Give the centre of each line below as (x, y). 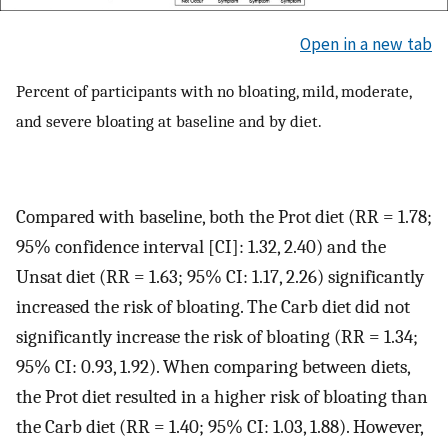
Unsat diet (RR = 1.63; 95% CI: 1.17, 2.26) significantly (220, 277)
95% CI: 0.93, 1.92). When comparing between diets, (213, 367)
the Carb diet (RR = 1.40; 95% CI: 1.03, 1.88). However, (219, 427)
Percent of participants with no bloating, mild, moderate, (213, 91)
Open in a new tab (366, 43)
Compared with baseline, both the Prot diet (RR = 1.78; (224, 217)
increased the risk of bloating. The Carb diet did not (213, 307)
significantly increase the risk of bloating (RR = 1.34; (217, 337)
